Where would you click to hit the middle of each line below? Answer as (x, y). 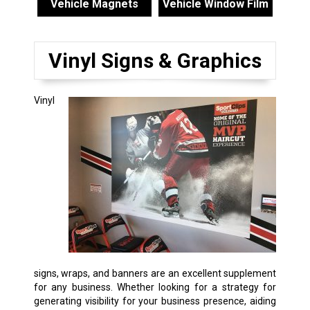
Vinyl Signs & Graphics (155, 60)
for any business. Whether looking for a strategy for (155, 287)
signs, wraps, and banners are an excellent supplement (155, 273)
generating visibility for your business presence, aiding (155, 301)
